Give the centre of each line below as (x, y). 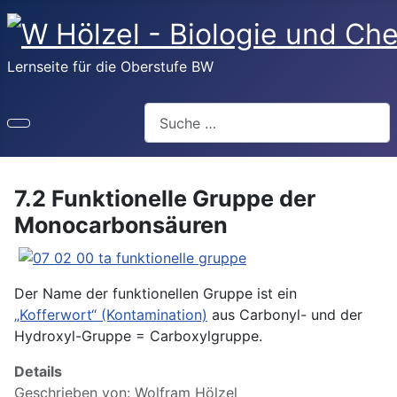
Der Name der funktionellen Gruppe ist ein (156, 294)
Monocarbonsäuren (121, 226)
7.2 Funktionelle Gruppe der (165, 199)
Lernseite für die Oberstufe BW (110, 67)
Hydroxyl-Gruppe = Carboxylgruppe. (138, 336)
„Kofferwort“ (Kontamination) (111, 315)
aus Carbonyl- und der (285, 315)
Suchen (168, 113)
